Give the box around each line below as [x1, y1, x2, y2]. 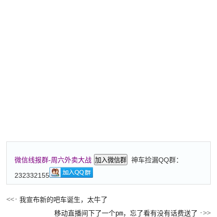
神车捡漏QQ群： [131, 155, 183, 164]
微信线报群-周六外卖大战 [15, 156, 92, 164]
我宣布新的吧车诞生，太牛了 [19, 195, 108, 203]
